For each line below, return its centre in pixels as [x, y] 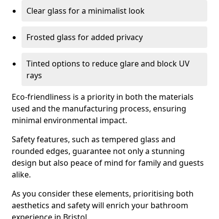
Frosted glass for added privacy [85, 37]
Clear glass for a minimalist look [86, 11]
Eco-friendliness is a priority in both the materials [103, 97]
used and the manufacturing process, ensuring [99, 109]
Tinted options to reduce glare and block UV [108, 64]
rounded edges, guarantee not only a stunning [98, 151]
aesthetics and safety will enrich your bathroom [100, 205]
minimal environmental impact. [69, 120]
